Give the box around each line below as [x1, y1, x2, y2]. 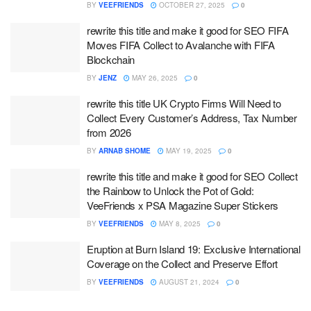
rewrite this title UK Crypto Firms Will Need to [87, 95, 281, 110]
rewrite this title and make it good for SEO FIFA [87, 22, 289, 37]
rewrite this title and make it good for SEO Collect [87, 168, 298, 183]
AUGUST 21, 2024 [157, 276, 219, 287]
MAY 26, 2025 [130, 72, 178, 83]
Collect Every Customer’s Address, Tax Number [87, 110, 297, 125]
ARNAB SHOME [99, 145, 151, 155]
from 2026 [87, 124, 131, 140]
